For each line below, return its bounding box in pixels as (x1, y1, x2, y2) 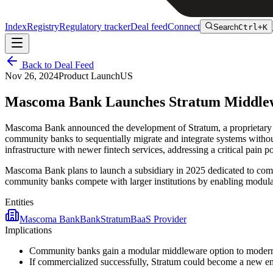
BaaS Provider (130, 213, 186, 224)
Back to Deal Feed (19, 60, 94, 70)
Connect (168, 21, 200, 32)
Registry (27, 21, 59, 32)
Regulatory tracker (59, 21, 130, 32)
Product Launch (58, 71, 120, 81)
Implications (5, 224, 52, 235)
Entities (5, 196, 34, 207)
